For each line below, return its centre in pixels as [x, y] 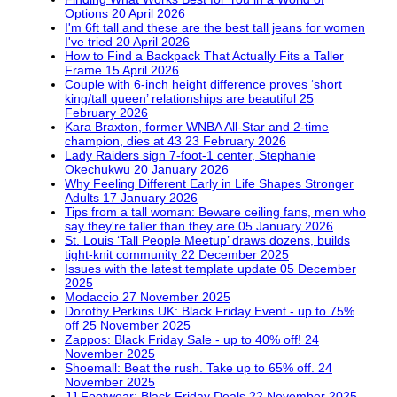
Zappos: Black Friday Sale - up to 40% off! [185, 339]
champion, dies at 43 [125, 140]
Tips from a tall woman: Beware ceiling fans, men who [215, 211]
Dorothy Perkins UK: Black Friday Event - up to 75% [210, 311]
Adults [84, 197]
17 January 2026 [150, 197]
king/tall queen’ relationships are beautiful [182, 98]
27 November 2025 [176, 296]
